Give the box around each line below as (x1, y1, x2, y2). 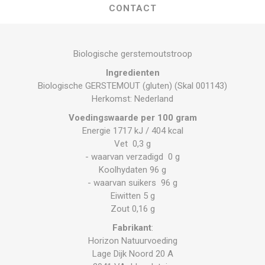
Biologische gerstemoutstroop (73, 49, 192, 59)
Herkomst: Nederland (92, 93, 173, 104)
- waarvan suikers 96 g (88, 177, 177, 188)
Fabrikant (112, 222, 151, 233)
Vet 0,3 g (114, 138, 151, 149)
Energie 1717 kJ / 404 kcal (82, 125, 183, 136)
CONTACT (108, 3, 157, 14)
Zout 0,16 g (110, 203, 155, 214)
